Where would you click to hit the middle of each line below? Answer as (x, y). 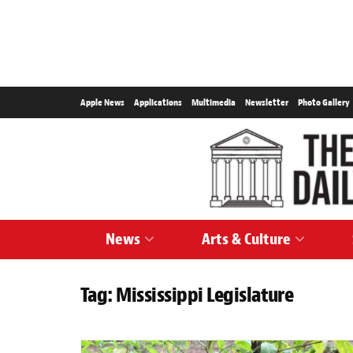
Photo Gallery (324, 102)
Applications (158, 102)
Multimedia (214, 102)
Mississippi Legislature (205, 295)
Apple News (102, 102)
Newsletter (267, 102)
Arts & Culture (246, 239)
